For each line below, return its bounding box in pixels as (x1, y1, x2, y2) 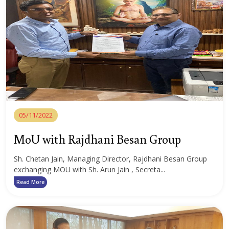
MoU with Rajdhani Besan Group (14, 131, 181, 147)
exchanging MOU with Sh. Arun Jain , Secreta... (14, 165, 165, 174)
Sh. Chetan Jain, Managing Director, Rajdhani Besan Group (14, 154, 207, 164)
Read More (16, 178, 44, 186)
